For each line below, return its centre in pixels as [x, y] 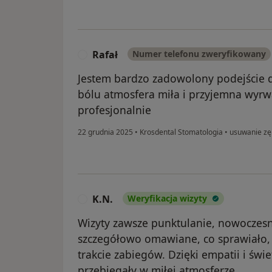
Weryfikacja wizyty [167, 199]
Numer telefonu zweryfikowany [199, 54]
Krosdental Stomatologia [181, 132]
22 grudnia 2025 [105, 132]
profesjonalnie [114, 110]
